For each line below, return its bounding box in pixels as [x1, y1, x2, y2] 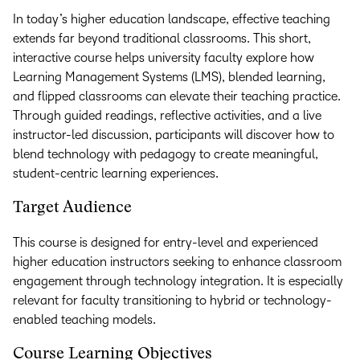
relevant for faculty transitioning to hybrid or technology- [13, 293, 332, 307]
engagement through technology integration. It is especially [13, 274, 343, 288]
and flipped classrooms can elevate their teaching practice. [13, 89, 341, 103]
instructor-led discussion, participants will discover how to [13, 128, 334, 141]
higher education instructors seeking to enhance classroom [13, 255, 342, 268]
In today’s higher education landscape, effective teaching [13, 12, 330, 26]
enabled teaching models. [13, 313, 156, 326]
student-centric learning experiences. [13, 166, 219, 180]
